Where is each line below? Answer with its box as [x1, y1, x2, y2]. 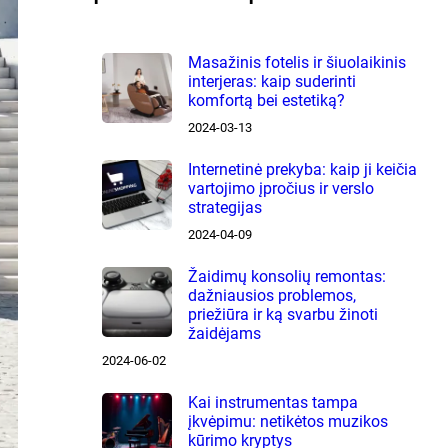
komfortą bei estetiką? [187, 90, 345, 110]
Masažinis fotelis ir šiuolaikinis [187, 52, 406, 72]
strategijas [187, 197, 262, 217]
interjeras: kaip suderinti [187, 71, 356, 91]
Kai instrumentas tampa [187, 392, 358, 412]
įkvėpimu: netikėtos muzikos [187, 411, 388, 431]
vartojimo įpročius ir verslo [187, 178, 374, 198]
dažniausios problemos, [187, 285, 356, 305]
